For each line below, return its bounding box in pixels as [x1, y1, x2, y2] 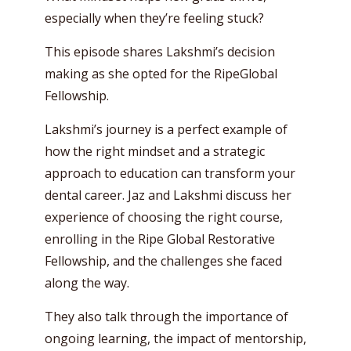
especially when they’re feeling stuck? [45, 9, 264, 27]
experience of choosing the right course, [45, 208, 283, 226]
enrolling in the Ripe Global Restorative [45, 230, 275, 248]
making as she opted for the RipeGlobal [45, 65, 277, 82]
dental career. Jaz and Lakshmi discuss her [45, 186, 291, 204]
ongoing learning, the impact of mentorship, [45, 330, 306, 347]
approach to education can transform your [45, 165, 295, 182]
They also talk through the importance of [45, 308, 288, 325]
